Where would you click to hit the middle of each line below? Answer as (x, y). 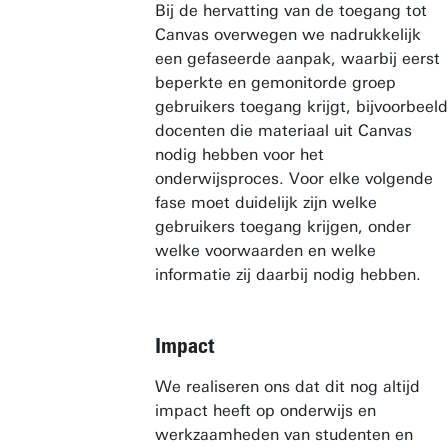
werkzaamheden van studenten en (284, 434)
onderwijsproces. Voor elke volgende (294, 178)
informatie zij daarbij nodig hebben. (288, 274)
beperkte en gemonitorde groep (275, 82)
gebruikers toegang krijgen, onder (283, 226)
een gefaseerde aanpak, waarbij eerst (297, 58)
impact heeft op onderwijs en (265, 410)
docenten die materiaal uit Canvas (283, 130)
